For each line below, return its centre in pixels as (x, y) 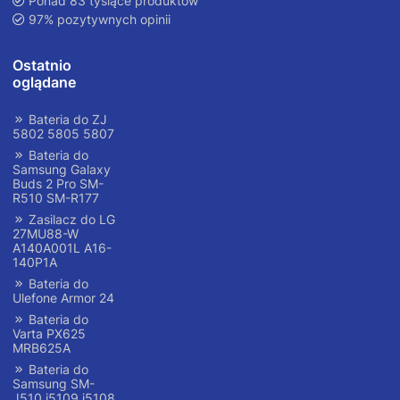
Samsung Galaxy (62, 170)
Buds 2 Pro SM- (58, 184)
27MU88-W (46, 234)
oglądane (44, 83)
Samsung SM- (54, 384)
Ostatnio (42, 66)
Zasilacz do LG (70, 220)
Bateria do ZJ (66, 120)
